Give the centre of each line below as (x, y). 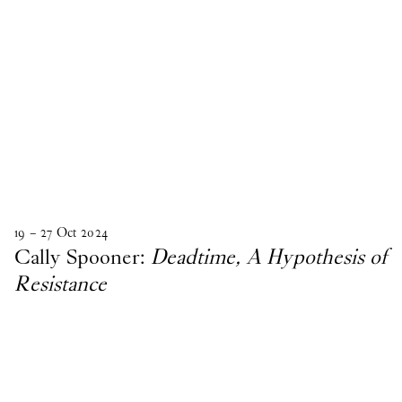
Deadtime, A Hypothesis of (269, 257)
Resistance (61, 284)
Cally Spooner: (83, 257)
